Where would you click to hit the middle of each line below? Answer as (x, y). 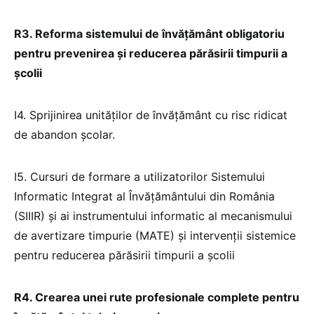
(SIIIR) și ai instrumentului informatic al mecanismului (153, 216)
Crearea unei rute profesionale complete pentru (167, 297)
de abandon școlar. (64, 134)
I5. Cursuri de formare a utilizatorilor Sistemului (139, 176)
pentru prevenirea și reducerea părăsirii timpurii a (151, 53)
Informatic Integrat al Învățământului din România (144, 196)
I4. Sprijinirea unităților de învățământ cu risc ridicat (151, 115)
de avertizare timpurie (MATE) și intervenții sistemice (155, 235)
